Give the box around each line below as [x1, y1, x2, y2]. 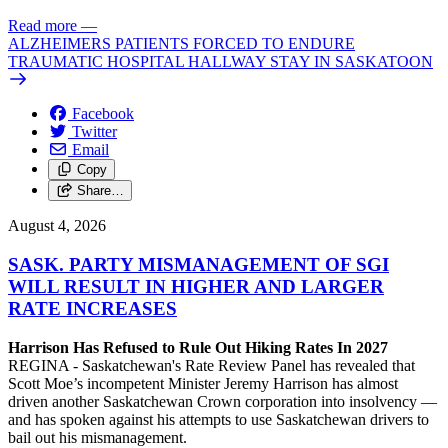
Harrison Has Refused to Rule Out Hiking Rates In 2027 [8, 338, 392, 356]
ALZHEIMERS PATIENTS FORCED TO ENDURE [8, 35, 355, 53]
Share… [76, 183, 124, 199]
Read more [8, 17, 77, 35]
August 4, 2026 [8, 217, 106, 235]
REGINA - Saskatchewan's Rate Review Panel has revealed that [8, 356, 415, 374]
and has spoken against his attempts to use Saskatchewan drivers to [8, 410, 429, 428]
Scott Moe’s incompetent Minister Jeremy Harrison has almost [8, 374, 398, 392]
